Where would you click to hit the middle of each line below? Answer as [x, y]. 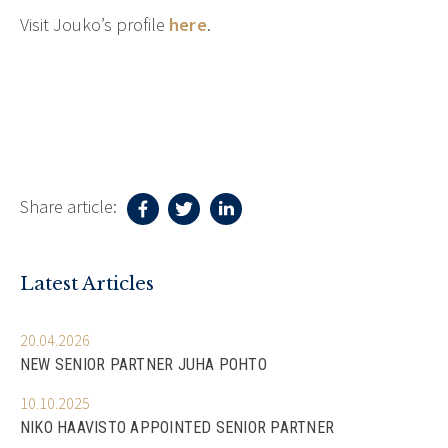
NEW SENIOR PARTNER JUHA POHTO [143, 364]
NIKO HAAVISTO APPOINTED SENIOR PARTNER [177, 427]
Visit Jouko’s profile [94, 24]
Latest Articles [87, 283]
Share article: [70, 207]
